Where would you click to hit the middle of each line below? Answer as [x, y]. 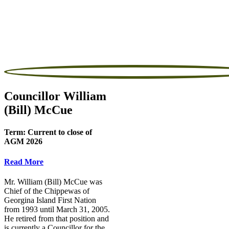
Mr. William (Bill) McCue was [53, 181]
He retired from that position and [56, 218]
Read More [24, 162]
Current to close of [60, 132]
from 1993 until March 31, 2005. [57, 209]
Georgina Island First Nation [50, 200]
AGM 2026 [23, 142]
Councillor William [55, 96]
